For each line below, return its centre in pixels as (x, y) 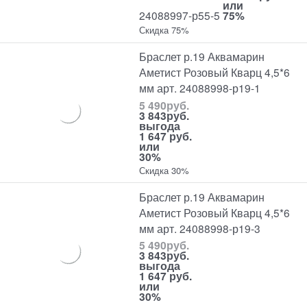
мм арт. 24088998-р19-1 (200, 88)
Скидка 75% (164, 30)
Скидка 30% (164, 170)
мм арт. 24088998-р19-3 (200, 228)
